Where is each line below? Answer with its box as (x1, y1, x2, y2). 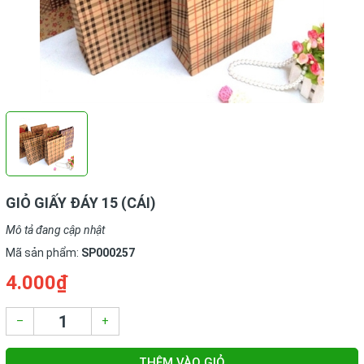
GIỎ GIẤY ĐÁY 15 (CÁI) (6, 194, 156, 211)
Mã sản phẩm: (6, 246, 81, 259)
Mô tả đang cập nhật (6, 223, 105, 236)
